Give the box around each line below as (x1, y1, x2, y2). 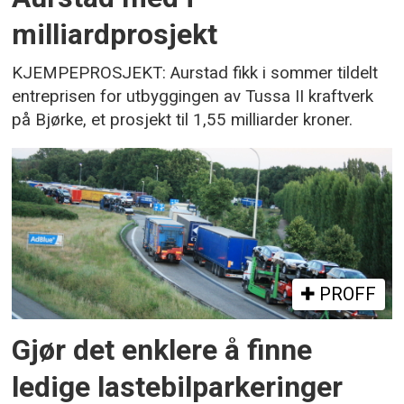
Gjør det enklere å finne (12, 333, 313, 367)
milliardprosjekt (12, 18, 218, 52)
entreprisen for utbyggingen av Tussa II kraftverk (12, 87, 374, 107)
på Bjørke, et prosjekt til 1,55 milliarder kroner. (12, 110, 353, 131)
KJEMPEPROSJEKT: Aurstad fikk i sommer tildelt (12, 63, 379, 84)
